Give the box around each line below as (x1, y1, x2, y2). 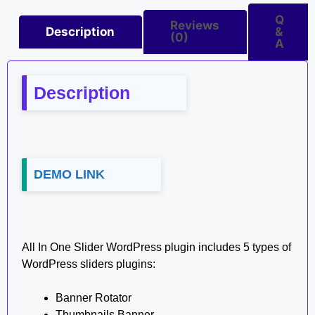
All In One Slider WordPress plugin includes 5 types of (22, 240, 291, 253)
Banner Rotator (56, 291, 131, 304)
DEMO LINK (34, 167, 105, 181)
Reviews (170, 18, 220, 33)
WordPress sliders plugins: (22, 257, 155, 270)
